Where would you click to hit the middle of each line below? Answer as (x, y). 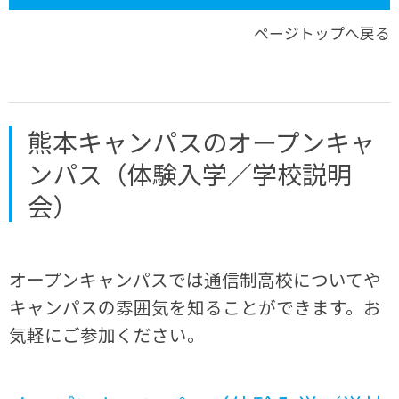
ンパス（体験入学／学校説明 (190, 174)
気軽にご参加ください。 (107, 335)
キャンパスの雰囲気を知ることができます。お (195, 307)
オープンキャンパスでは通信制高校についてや (195, 280)
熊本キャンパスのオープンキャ (202, 142)
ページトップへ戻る (322, 33)
